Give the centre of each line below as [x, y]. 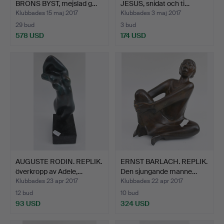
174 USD [133, 35]
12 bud [24, 193]
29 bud [25, 25]
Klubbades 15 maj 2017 [47, 13]
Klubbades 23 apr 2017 [47, 181]
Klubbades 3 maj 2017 [151, 13]
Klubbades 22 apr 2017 [152, 181]
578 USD [30, 35]
